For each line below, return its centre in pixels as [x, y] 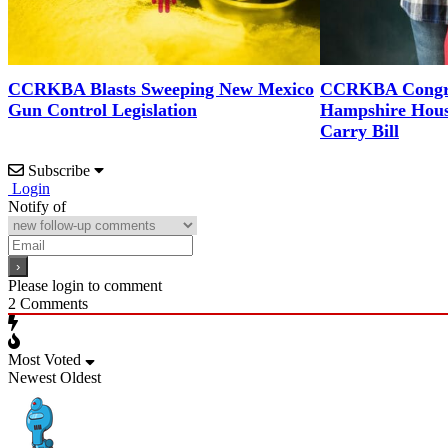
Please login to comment [85, 285]
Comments [52, 303]
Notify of [37, 206]
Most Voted [44, 359]
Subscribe [59, 170]
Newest [32, 377]
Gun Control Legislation [102, 109]
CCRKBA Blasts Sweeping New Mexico [161, 88]
